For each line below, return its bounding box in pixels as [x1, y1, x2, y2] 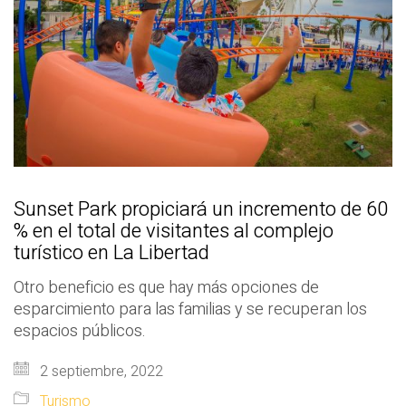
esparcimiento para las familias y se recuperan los [14, 296, 367, 322]
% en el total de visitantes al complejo [14, 216, 333, 246]
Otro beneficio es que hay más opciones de [14, 275, 319, 300]
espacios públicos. [14, 318, 150, 343]
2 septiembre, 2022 [36, 360, 163, 382]
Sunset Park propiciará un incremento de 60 [14, 194, 388, 224]
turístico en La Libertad [14, 237, 209, 267]
